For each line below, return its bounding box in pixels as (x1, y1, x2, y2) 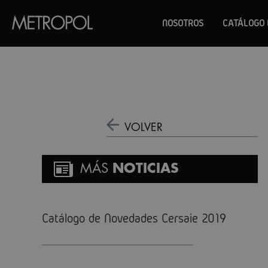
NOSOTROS (162, 18, 204, 28)
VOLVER (121, 122, 163, 133)
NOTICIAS (112, 162, 179, 175)
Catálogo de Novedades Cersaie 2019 (42, 211, 226, 225)
